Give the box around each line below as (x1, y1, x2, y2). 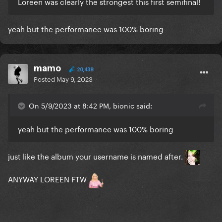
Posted (34, 73, 56, 84)
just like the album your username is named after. (8, 150, 185, 162)
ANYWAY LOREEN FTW (8, 172, 89, 185)
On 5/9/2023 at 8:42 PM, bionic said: (29, 100, 152, 111)
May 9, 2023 (56, 73, 93, 84)
